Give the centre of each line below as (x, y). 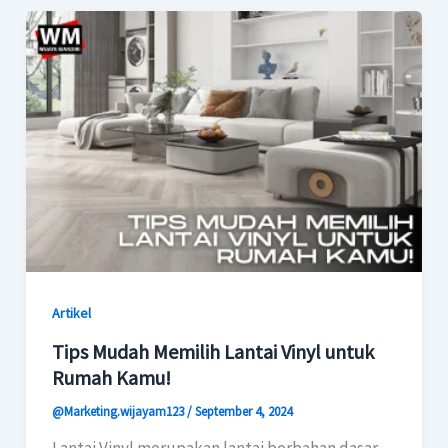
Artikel (71, 312)
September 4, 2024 (243, 412)
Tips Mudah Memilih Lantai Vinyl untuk (212, 352)
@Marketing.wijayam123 (119, 412)
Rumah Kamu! (111, 378)
